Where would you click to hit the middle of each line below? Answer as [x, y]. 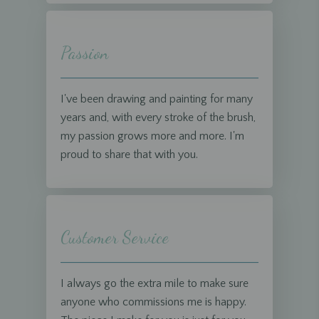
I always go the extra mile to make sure [155, 283]
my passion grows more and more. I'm [152, 136]
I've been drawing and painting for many [157, 99]
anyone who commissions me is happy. [153, 302]
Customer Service [115, 237]
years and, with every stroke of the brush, [158, 117]
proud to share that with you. [129, 154]
